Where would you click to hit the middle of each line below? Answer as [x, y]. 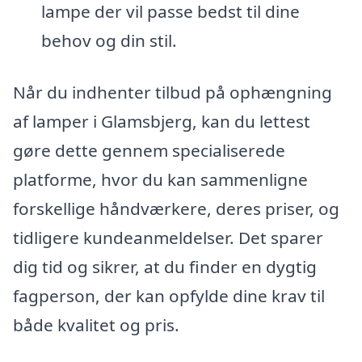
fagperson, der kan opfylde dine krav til [169, 296]
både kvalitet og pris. [96, 325]
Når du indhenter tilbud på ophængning [173, 93]
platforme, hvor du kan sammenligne [160, 180]
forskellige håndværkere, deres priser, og [176, 209]
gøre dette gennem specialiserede [149, 151]
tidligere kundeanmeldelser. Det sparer [168, 238]
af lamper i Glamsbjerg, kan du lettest [162, 122]
